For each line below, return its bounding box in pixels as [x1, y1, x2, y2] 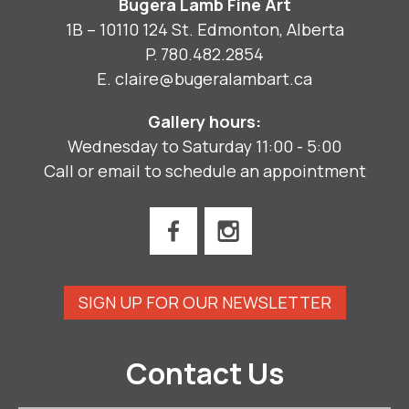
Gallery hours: [148, 110, 261, 132]
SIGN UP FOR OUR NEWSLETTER [78, 291, 331, 314]
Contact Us [125, 353, 284, 394]
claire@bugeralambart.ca [114, 67, 312, 89]
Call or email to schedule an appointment [43, 159, 366, 182]
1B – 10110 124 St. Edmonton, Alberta [65, 17, 344, 40]
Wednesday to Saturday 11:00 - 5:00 [68, 134, 341, 157]
